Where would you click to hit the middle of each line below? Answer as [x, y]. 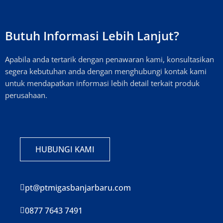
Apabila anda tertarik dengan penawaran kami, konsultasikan [110, 59]
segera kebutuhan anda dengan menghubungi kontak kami [106, 71]
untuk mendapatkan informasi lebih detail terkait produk [102, 83]
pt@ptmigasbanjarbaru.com [78, 187]
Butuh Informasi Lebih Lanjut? [92, 36]
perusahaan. [26, 95]
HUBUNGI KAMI [65, 149]
